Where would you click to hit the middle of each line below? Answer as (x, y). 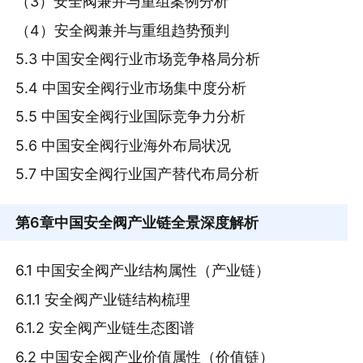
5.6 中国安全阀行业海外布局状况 (124, 145)
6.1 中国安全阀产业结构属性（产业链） (143, 271)
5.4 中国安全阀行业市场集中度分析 (131, 88)
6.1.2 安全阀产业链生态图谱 (105, 328)
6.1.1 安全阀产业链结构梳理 (103, 299)
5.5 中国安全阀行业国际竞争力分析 (131, 117)
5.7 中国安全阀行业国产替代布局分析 (138, 174)
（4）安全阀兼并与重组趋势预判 (123, 30)
